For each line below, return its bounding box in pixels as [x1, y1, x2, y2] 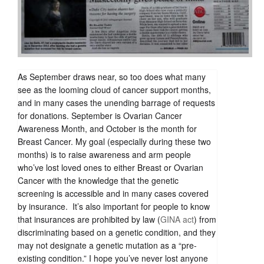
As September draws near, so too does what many [18, 71, 206, 83]
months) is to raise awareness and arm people [18, 148, 191, 161]
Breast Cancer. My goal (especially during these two [18, 136, 211, 148]
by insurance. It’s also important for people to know [18, 200, 210, 213]
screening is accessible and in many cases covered [18, 187, 209, 200]
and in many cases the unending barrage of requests [18, 97, 215, 109]
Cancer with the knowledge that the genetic [18, 174, 179, 187]
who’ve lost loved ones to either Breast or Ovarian [18, 161, 203, 174]
